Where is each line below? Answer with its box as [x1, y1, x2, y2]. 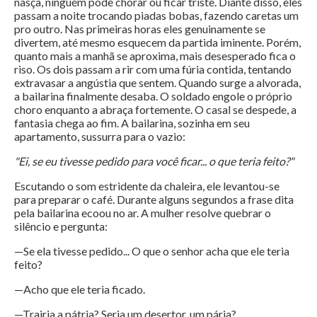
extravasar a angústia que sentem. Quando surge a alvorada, [14, 76, 301, 90]
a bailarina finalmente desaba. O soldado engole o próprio [14, 89, 292, 103]
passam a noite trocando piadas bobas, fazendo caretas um [14, 8, 299, 23]
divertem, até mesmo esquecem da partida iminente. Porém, [14, 35, 301, 50]
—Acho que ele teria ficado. [14, 282, 145, 296]
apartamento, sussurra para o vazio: [14, 129, 185, 144]
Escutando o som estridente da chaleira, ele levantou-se [14, 179, 279, 193]
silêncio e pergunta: [14, 219, 108, 234]
